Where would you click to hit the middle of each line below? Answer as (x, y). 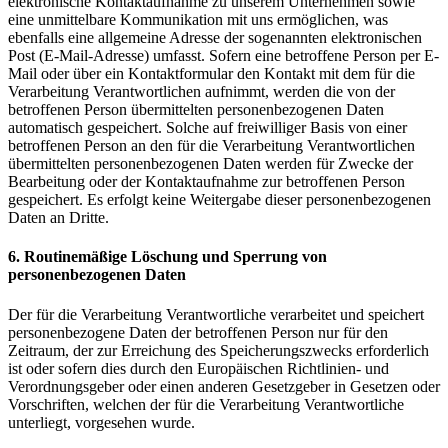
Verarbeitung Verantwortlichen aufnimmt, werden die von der (201, 92)
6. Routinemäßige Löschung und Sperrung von (167, 257)
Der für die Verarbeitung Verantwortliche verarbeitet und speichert (216, 314)
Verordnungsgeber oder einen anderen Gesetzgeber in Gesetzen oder (224, 386)
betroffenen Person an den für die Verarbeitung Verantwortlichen (211, 146)
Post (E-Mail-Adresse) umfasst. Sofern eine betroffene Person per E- (223, 56)
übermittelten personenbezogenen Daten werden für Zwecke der (210, 164)
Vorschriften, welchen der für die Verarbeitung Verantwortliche (206, 404)
